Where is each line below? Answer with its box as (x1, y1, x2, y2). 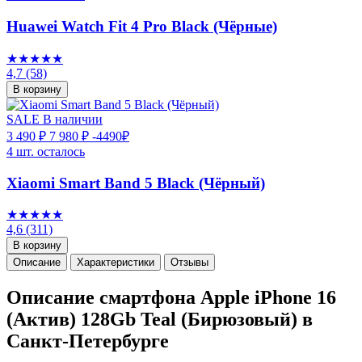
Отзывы (170, 256, 208, 269)
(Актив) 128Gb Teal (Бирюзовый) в (6, 309, 313, 330)
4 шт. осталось (6, 144, 85, 158)
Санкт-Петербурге (6, 330, 169, 352)
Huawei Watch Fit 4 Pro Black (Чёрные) (6, 18, 277, 36)
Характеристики (77, 256, 154, 269)
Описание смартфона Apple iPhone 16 (6, 287, 336, 309)
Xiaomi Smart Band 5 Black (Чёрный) (6, 174, 265, 192)
